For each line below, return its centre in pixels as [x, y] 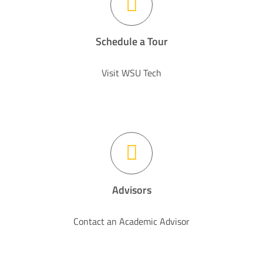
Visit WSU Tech [131, 73]
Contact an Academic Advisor [131, 221]
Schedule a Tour [131, 41]
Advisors [131, 190]
